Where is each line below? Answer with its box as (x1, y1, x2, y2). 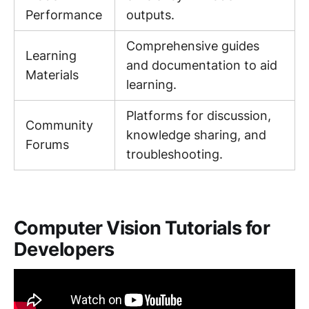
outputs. (126, 8, 175, 23)
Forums (26, 137, 69, 152)
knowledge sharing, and (126, 128, 266, 143)
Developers (14, 237, 114, 261)
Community (26, 118, 93, 133)
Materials (26, 68, 79, 83)
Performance (26, 8, 102, 23)
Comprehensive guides (126, 39, 259, 54)
